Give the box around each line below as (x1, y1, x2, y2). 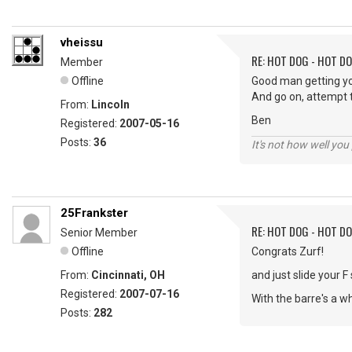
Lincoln (91, 98, 130, 111)
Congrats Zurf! (251, 245, 324, 258)
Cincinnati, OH (91, 269, 165, 281)
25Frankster (60, 206, 128, 220)
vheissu (60, 35, 103, 49)
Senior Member (60, 226, 137, 239)
